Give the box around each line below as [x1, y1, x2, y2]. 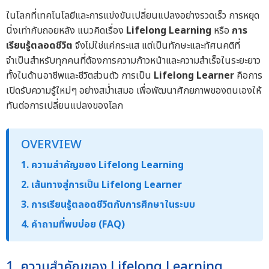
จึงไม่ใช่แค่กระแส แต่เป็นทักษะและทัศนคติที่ [73, 38, 240, 53]
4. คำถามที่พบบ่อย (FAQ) [21, 217, 125, 232]
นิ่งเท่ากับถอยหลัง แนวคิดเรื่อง [6, 23, 126, 38]
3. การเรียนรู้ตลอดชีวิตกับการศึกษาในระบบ [21, 198, 195, 213]
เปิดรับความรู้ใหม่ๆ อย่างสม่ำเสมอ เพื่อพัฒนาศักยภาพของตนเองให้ [6, 83, 261, 98]
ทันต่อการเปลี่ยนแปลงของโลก [6, 98, 123, 113]
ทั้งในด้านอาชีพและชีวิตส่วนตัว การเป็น [6, 68, 154, 83]
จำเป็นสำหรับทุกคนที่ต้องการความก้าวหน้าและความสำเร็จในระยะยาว [6, 53, 261, 68]
